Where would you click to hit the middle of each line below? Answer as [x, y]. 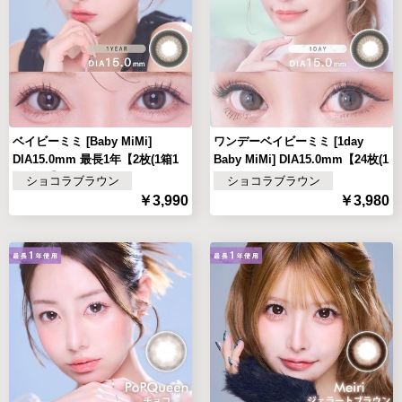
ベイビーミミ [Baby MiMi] [82, 141]
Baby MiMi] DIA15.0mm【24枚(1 [301, 159]
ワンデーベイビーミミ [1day [288, 141]
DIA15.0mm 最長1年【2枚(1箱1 [96, 159]
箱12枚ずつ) [245, 177]
